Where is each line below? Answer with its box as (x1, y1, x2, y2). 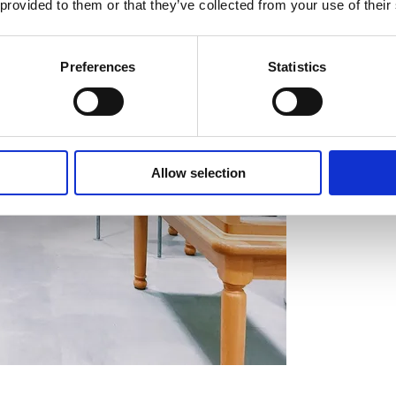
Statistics (268, 58, 326, 74)
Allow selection (150, 164, 246, 180)
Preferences (60, 58, 136, 74)
